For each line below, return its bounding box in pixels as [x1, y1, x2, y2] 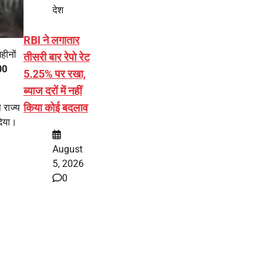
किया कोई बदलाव [23, 101, 88, 114]
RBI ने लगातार [23, 33, 80, 46]
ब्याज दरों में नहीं [23, 84, 82, 97]
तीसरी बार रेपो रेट [23, 50, 90, 63]
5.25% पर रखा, [23, 67, 86, 80]
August [52, 143, 83, 155]
